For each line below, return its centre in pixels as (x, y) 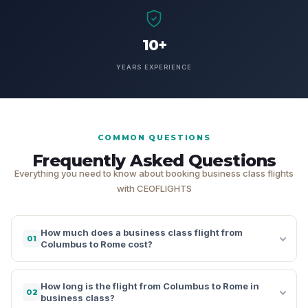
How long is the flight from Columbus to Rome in (150, 286)
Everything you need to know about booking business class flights (154, 173)
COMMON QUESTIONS (154, 137)
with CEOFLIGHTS (154, 188)
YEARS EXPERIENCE (154, 67)
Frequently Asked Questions (154, 160)
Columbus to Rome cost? (97, 244)
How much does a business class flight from (142, 232)
